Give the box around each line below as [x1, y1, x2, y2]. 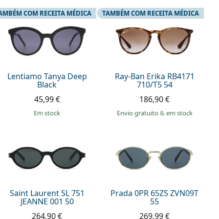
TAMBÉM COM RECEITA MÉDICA [102, 9, 199, 18]
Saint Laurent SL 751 [9, 188, 85, 199]
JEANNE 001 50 [20, 196, 74, 207]
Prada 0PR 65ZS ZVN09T [110, 188, 199, 199]
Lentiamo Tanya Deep [7, 70, 87, 82]
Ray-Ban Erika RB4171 [114, 70, 195, 82]
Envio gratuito [116, 108, 160, 117]
